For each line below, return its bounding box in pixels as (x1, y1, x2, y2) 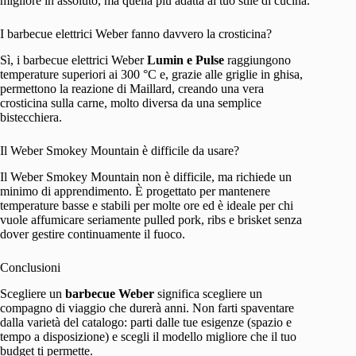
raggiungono (224, 53, 291, 68)
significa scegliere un (154, 286, 262, 300)
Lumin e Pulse (147, 53, 224, 68)
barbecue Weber (65, 286, 154, 300)
